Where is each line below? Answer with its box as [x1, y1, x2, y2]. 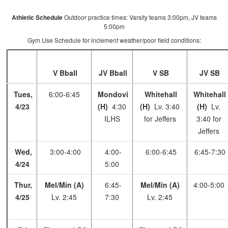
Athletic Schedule [11, 13, 63, 22]
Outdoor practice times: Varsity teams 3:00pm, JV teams [62, 13, 217, 22]
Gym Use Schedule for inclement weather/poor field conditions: [27, 36, 201, 45]
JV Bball [97, 68, 128, 78]
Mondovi [98, 89, 129, 100]
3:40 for [196, 113, 221, 124]
